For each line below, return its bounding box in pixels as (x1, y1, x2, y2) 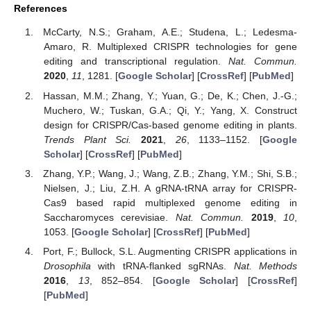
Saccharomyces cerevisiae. (43, 211, 176, 223)
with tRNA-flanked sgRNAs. (90, 260, 234, 271)
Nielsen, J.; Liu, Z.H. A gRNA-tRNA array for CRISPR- (43, 182, 297, 194)
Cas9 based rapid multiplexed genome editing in (43, 196, 297, 208)
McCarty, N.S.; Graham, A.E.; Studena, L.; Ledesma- (43, 26, 297, 38)
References (14, 2, 67, 14)
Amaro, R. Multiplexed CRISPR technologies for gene (43, 41, 297, 53)
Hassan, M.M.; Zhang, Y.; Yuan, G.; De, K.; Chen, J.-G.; (43, 90, 297, 101)
